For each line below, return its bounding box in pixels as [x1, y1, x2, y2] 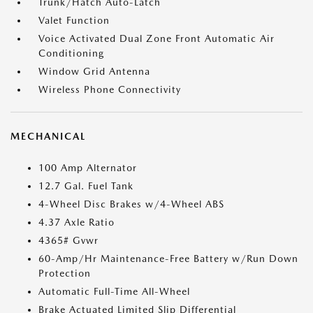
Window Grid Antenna [38, 66, 150, 77]
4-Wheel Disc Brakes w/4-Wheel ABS [38, 198, 224, 210]
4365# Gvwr [38, 235, 99, 246]
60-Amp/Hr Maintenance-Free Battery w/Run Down [38, 253, 298, 264]
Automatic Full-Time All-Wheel [38, 286, 190, 297]
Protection [38, 268, 91, 279]
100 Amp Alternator [38, 162, 137, 173]
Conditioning [38, 48, 104, 59]
